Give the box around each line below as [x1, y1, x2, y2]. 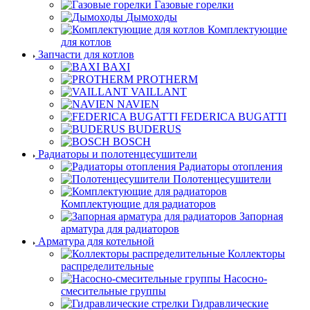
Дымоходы [126, 11, 177, 23]
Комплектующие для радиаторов [61, 198, 216, 210]
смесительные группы [61, 285, 166, 297]
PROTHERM [136, 73, 198, 85]
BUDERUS [128, 123, 181, 135]
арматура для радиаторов [61, 223, 179, 235]
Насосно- [224, 273, 267, 284]
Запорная [239, 210, 283, 222]
